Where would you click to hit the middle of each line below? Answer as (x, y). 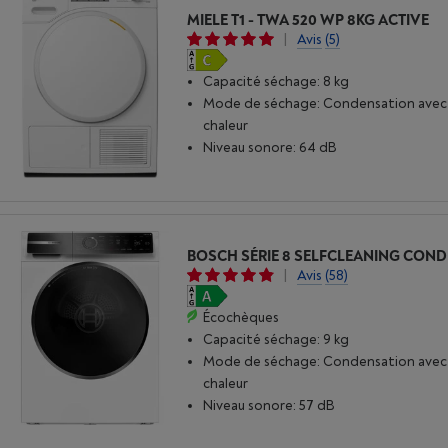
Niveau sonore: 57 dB (269, 405)
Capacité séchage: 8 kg (276, 81)
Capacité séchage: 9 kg (276, 339)
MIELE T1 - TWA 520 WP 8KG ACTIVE (308, 20)
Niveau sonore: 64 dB (270, 147)
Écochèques (241, 317)
